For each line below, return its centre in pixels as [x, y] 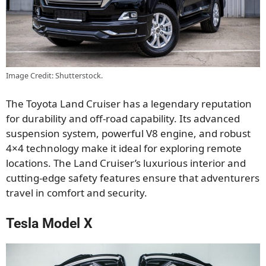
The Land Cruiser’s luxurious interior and [150, 163]
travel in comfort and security [75, 193]
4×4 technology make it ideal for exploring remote [124, 148]
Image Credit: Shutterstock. [54, 75]
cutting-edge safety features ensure [92, 178]
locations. [30, 163]
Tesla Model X [49, 223]
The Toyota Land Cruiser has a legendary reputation [129, 104]
